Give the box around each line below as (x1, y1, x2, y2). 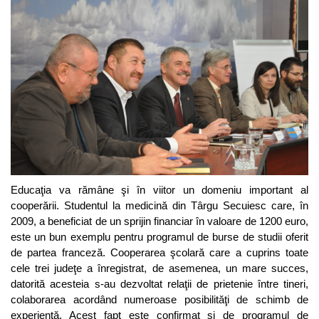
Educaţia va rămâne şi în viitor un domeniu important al (11, 183, 308, 196)
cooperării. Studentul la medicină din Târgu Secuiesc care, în (11, 199, 308, 211)
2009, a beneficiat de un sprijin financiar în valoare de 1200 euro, (11, 214, 308, 227)
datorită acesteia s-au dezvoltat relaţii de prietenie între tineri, (11, 277, 308, 290)
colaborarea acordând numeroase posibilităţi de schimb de (11, 293, 308, 305)
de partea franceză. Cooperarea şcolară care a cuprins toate (11, 246, 308, 258)
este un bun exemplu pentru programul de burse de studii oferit (11, 230, 308, 243)
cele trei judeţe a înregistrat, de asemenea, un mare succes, (11, 261, 308, 274)
